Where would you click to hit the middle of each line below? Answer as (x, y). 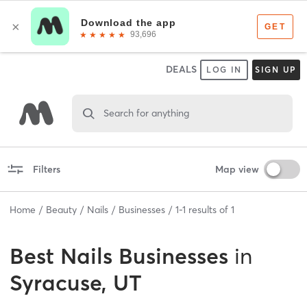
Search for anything (146, 113)
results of (208, 209)
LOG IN (224, 70)
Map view (237, 169)
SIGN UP (276, 70)
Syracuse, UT (76, 282)
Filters (46, 169)
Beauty (61, 209)
